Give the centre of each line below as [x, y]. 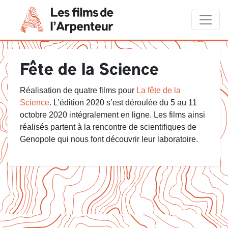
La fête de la [159, 90]
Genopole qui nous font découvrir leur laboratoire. [109, 139]
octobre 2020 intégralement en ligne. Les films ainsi [112, 115]
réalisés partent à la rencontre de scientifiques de [108, 127]
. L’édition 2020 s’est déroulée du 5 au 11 [123, 103]
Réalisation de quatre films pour [78, 90]
